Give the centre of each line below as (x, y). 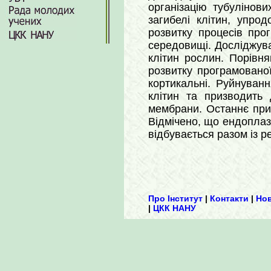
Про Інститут (175, 198)
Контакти (229, 198)
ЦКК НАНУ (175, 208)
